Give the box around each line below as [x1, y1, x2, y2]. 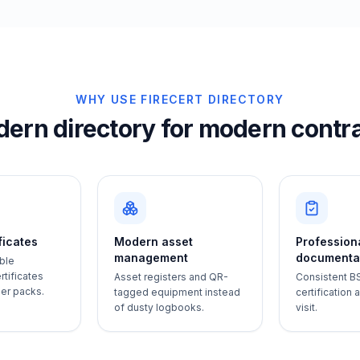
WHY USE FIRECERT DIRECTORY [76, 92, 284, 106]
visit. [296, 301, 318, 313]
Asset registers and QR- [113, 271, 228, 283]
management [113, 251, 188, 264]
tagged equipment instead [113, 286, 240, 298]
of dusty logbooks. [113, 301, 204, 313]
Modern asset [113, 235, 193, 248]
